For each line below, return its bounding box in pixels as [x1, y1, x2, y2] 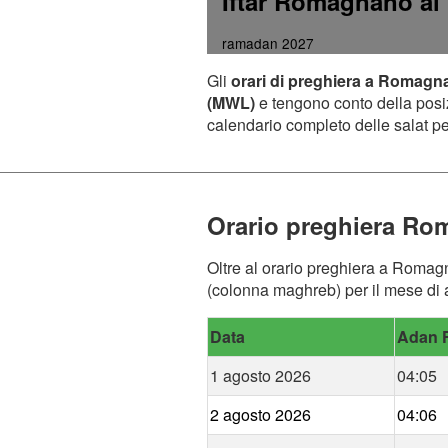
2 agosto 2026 [210, 403, 311, 427]
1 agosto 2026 [210, 364, 311, 388]
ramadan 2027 [222, 33, 314, 54]
